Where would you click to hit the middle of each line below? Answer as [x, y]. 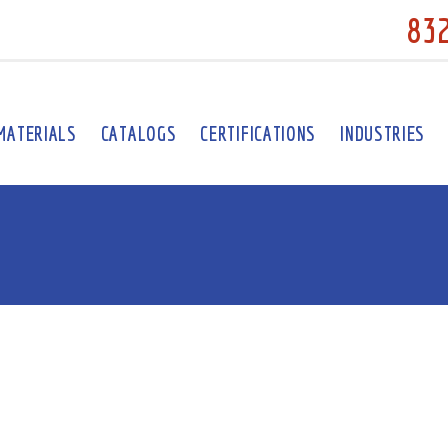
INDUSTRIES [383, 133]
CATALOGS [138, 133]
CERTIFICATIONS [258, 133]
